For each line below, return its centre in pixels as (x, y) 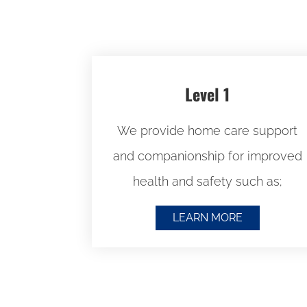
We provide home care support (208, 130)
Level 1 (208, 94)
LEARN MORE (207, 218)
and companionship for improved (207, 156)
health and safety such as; (208, 181)
